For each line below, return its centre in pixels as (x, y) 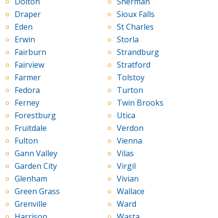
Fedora (27, 90)
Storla (127, 40)
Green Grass (37, 191)
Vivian (127, 179)
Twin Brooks (140, 103)
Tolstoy (130, 78)
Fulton (26, 141)
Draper (28, 14)
